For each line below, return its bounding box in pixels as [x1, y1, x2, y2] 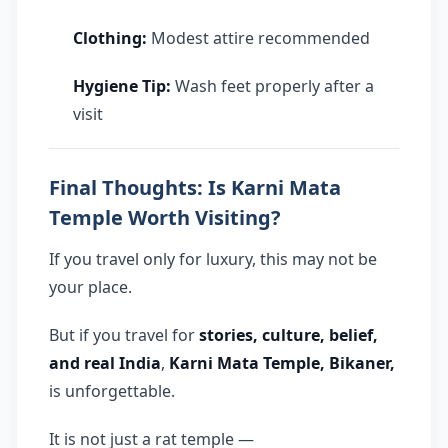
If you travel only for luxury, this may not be [49, 248, 377, 271]
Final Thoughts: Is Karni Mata [49, 174, 341, 202]
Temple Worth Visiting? [49, 204, 281, 232]
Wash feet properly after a [171, 75, 374, 98]
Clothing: [73, 27, 147, 50]
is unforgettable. [49, 380, 175, 403]
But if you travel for [49, 324, 199, 347]
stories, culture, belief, [199, 324, 378, 347]
